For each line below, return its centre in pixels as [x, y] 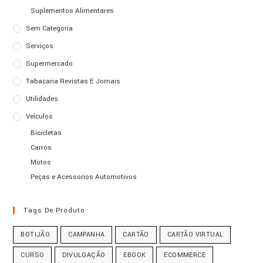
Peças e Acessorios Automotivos [84, 177]
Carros [41, 147]
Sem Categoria [50, 28]
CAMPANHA [87, 234]
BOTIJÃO [36, 234]
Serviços [40, 46]
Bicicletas [46, 133]
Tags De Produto [55, 210]
